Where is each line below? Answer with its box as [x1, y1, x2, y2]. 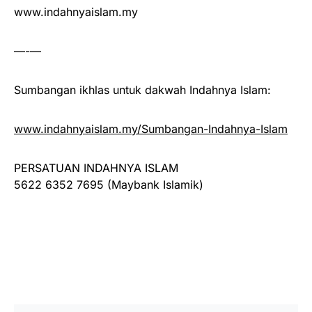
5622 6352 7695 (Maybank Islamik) [14, 177, 203, 192]
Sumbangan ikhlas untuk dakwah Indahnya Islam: [14, 82, 271, 97]
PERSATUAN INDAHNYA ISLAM [14, 160, 178, 175]
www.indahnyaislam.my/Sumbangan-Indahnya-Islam [14, 121, 288, 136]
